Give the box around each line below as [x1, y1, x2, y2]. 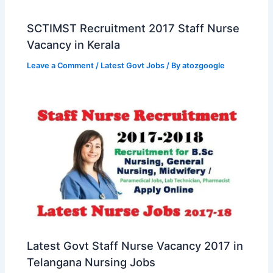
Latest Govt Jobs [101, 60, 165, 70]
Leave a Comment [27, 60, 94, 70]
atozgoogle [182, 60, 225, 70]
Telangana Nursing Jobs [27, 255, 156, 269]
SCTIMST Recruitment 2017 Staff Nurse [27, 21, 240, 35]
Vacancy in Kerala [27, 37, 121, 51]
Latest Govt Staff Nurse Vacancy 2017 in [27, 238, 244, 252]
